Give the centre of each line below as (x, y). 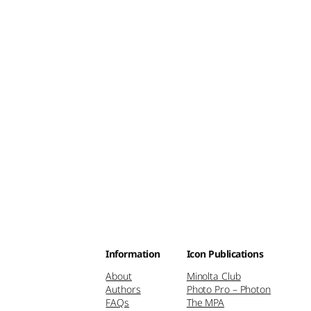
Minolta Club (213, 276)
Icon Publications (225, 253)
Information (133, 253)
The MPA (205, 302)
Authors (123, 289)
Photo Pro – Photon (228, 289)
